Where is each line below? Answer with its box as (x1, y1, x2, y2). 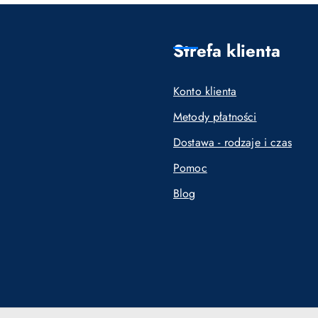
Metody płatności (173, 109, 257, 125)
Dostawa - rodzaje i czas (173, 134, 292, 150)
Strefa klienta (173, 38, 280, 63)
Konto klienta (173, 83, 237, 99)
